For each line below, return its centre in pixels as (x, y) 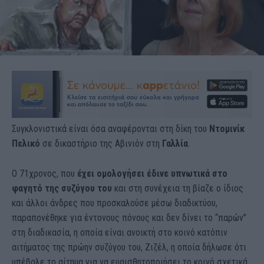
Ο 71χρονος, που (44, 173)
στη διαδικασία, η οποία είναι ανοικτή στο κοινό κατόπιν (120, 232)
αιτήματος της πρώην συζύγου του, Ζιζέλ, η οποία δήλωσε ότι (129, 247)
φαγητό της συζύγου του (62, 188)
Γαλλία (175, 143)
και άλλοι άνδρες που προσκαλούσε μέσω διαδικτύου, (115, 203)
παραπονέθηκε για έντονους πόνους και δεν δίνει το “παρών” (129, 217)
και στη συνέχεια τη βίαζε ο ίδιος (178, 188)
